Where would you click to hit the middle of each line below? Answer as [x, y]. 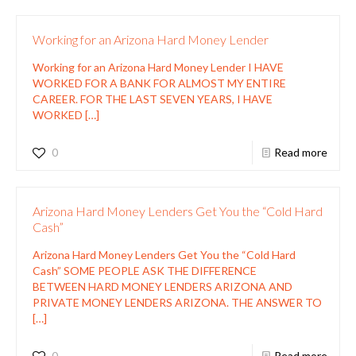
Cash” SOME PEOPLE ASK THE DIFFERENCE [145, 270]
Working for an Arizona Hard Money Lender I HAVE [158, 67]
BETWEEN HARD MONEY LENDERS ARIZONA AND [163, 286]
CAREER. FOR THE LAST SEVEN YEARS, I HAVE [153, 99]
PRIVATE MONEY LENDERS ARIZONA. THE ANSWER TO [177, 302]
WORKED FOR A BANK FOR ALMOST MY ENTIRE [159, 83]
